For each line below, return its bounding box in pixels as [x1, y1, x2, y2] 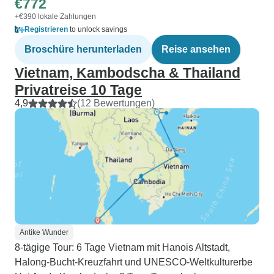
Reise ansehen [161, 44, 231, 54]
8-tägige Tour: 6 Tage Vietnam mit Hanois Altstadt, [15, 242, 230, 253]
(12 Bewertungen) [77, 98, 155, 108]
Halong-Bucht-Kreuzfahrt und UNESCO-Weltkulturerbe [15, 257, 253, 267]
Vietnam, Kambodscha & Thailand [15, 65, 240, 81]
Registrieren [24, 25, 68, 34]
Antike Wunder [20, 228, 68, 237]
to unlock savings [68, 25, 127, 34]
